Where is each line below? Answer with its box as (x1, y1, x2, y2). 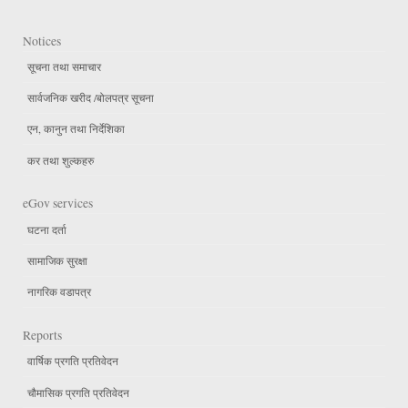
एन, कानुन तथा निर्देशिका (27, 121, 125, 137)
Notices (23, 32, 61, 49)
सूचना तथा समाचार (27, 59, 101, 75)
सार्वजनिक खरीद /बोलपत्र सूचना (27, 90, 154, 106)
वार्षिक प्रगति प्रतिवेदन (27, 353, 118, 369)
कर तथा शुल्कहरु (27, 152, 94, 168)
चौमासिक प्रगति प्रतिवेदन (27, 384, 129, 400)
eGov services (23, 195, 93, 212)
